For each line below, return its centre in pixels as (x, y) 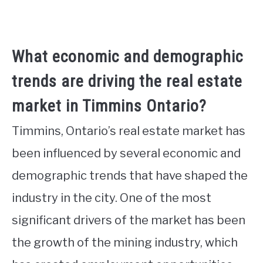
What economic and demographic (127, 56)
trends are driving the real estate (127, 81)
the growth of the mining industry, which (125, 242)
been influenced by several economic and (126, 153)
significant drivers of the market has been (129, 220)
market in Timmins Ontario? (109, 106)
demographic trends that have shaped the (130, 175)
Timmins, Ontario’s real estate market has (129, 131)
